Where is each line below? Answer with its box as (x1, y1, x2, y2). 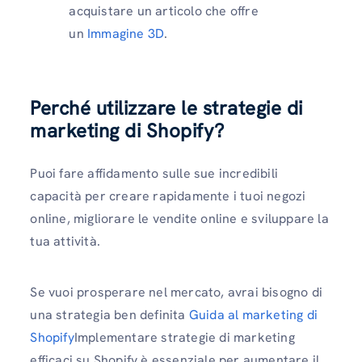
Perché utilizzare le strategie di (30, 95, 303, 120)
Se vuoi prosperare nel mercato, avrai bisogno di (30, 284, 322, 301)
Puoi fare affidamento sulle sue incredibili (30, 165, 278, 182)
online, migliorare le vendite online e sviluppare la (30, 210, 329, 227)
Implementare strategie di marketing (74, 329, 295, 347)
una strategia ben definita (30, 306, 189, 324)
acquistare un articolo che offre (69, 2, 259, 19)
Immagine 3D (87, 25, 165, 42)
